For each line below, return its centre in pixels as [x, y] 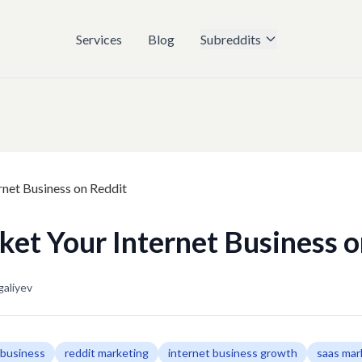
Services [99, 39]
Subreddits [231, 39]
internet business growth [233, 352]
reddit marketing [107, 352]
